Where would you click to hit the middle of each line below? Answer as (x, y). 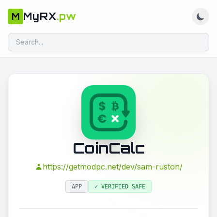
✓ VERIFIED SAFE (120, 186)
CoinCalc (108, 148)
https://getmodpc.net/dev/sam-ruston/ (112, 167)
